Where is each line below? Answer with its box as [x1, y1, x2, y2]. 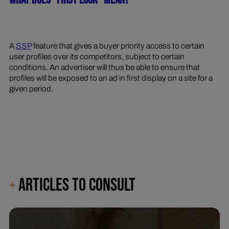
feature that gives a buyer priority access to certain [31, 41, 204, 50]
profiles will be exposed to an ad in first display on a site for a [9, 73, 213, 82]
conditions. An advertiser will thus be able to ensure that [9, 62, 200, 72]
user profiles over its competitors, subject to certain [9, 52, 185, 61]
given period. [9, 84, 53, 93]
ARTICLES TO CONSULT [15, 174, 135, 197]
